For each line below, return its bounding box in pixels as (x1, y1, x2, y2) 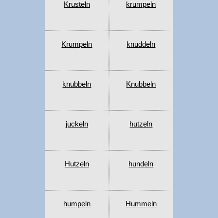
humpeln (63, 200, 91, 208)
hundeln (128, 160, 154, 168)
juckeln (65, 120, 88, 128)
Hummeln (125, 200, 157, 208)
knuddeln (127, 40, 156, 49)
